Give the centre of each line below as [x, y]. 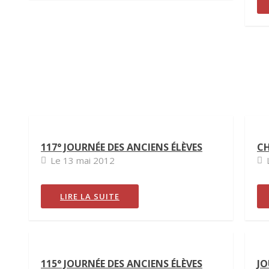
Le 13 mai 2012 [83, 160]
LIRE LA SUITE [90, 196]
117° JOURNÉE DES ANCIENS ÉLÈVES [122, 147]
